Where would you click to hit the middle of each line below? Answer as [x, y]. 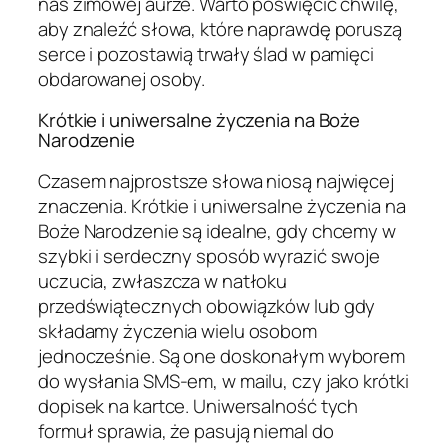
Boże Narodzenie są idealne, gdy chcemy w [217, 230]
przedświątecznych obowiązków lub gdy [207, 305]
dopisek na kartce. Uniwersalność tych [198, 405]
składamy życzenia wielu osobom [177, 330]
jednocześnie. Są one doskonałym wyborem [222, 355]
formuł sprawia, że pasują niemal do [186, 430]
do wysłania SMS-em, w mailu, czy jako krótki [223, 380]
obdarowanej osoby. [122, 78]
